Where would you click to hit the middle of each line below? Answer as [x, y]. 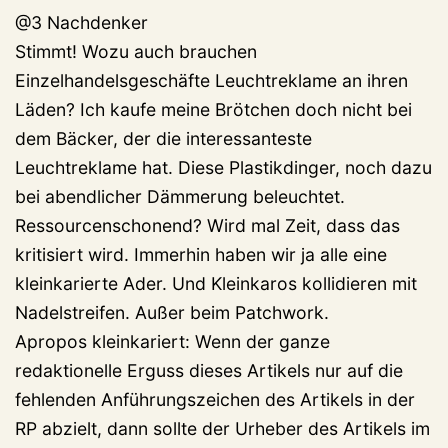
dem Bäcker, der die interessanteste [163, 139]
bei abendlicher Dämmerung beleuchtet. [180, 197]
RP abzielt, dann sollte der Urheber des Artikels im [222, 429]
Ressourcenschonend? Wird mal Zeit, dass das [207, 226]
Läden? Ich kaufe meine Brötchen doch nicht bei [213, 110]
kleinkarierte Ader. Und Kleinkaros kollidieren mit [216, 284]
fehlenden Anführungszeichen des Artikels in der [215, 400]
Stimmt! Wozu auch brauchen [136, 52]
